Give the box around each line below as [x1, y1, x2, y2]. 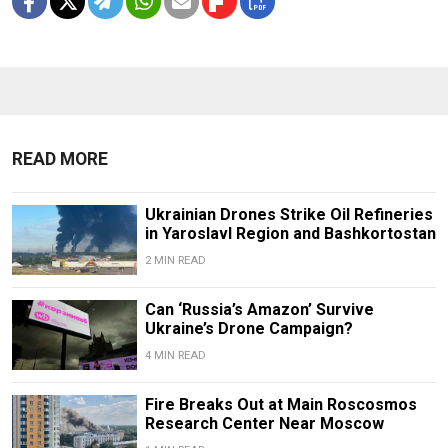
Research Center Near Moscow [144, 414, 384, 434]
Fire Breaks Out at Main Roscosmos [144, 395, 417, 415]
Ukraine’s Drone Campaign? [144, 318, 353, 338]
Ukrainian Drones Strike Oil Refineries [144, 204, 433, 224]
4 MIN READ [144, 348, 206, 362]
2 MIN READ [144, 253, 206, 267]
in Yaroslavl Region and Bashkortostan [144, 223, 436, 243]
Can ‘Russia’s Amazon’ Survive [144, 299, 374, 319]
